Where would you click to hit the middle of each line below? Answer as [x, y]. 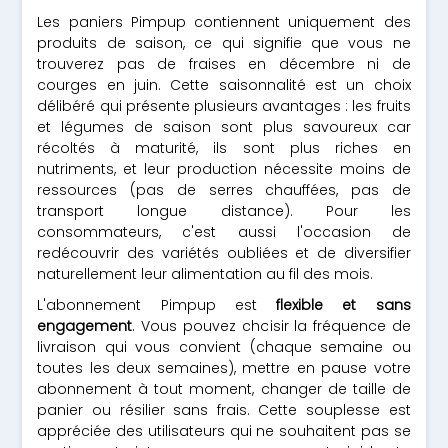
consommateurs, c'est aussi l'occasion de [224, 232]
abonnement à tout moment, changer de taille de [224, 389]
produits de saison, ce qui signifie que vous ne [224, 43]
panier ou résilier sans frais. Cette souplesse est [224, 410]
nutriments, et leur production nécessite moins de [224, 169]
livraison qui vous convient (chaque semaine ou [224, 347]
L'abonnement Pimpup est [157, 305]
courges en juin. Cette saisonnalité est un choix [224, 85]
